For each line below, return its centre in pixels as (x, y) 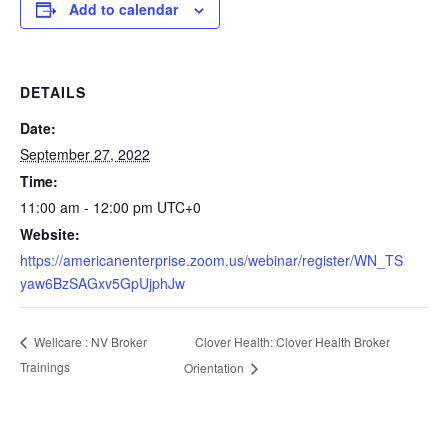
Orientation (216, 368)
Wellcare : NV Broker (89, 342)
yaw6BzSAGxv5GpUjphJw (102, 282)
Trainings (45, 367)
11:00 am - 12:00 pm (88, 206)
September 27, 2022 (85, 153)
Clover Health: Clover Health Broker (293, 341)
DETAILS (53, 91)
